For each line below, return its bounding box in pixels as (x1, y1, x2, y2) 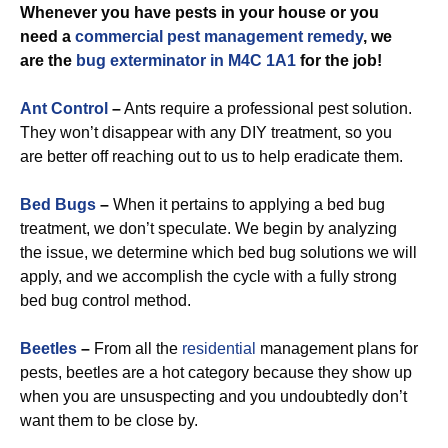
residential (182, 340, 256, 357)
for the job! (296, 52, 382, 69)
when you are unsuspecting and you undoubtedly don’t (20, 388, 407, 405)
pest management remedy (167, 28, 363, 45)
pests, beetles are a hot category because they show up (20, 364, 412, 381)
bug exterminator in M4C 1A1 (76, 52, 296, 69)
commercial (75, 28, 163, 45)
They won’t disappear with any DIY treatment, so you (20, 124, 392, 141)
